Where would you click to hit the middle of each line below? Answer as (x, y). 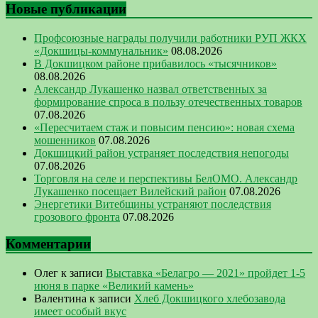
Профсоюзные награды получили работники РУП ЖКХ (170, 38)
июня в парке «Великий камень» (114, 286)
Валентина (60, 299)
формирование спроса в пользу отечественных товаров (168, 102)
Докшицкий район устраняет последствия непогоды (161, 153)
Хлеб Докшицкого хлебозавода (210, 299)
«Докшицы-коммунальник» (101, 50)
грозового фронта (77, 216)
